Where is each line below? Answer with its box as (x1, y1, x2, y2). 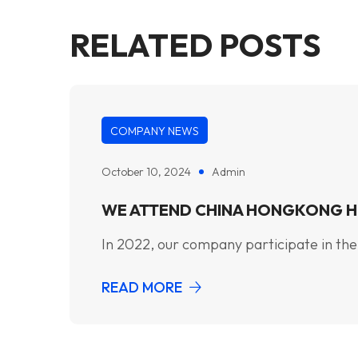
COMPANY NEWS (110, 124, 199, 138)
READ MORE (101, 278, 182, 296)
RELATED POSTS (70, 25, 321, 65)
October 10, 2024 (101, 165, 191, 179)
